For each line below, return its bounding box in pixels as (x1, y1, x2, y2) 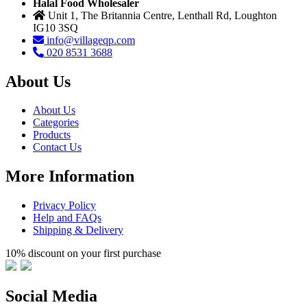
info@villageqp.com (47, 34, 135, 46)
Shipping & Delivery (33, 224, 123, 236)
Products (33, 129, 71, 141)
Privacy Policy (33, 199, 96, 212)
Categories (33, 116, 79, 129)
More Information (5, 167, 134, 186)
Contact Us (33, 141, 82, 153)
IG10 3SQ (33, 21, 78, 34)
